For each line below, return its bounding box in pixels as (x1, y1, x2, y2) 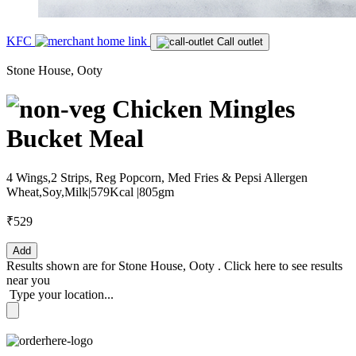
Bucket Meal (6, 124, 144, 153)
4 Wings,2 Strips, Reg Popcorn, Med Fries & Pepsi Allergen (6, 170, 308, 184)
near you (6, 273, 50, 287)
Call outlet (217, 36, 263, 48)
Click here (224, 258, 279, 273)
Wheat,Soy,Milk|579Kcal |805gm (6, 184, 174, 199)
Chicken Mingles (112, 95, 295, 124)
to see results (279, 258, 342, 273)
